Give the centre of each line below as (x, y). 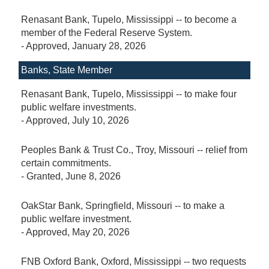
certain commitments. (66, 163)
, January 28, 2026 (107, 46)
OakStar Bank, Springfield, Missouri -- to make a (123, 205)
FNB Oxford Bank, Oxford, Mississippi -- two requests (134, 261)
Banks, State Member (67, 70)
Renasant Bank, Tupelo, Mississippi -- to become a (129, 19)
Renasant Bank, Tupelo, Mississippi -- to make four (129, 94)
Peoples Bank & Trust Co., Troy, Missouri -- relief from (134, 150)
